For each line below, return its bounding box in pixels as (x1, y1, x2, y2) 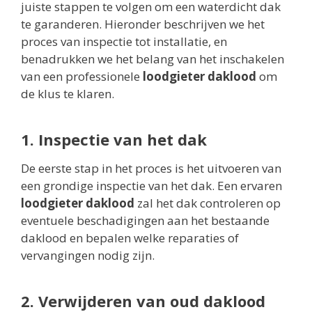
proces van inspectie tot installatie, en (21, 33, 227, 50)
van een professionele (21, 68, 143, 85)
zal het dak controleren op (134, 195, 281, 212)
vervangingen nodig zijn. (21, 247, 155, 264)
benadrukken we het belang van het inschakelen (21, 51, 284, 68)
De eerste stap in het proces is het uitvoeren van (21, 160, 281, 177)
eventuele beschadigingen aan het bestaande (21, 212, 270, 229)
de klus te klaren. (21, 86, 114, 102)
